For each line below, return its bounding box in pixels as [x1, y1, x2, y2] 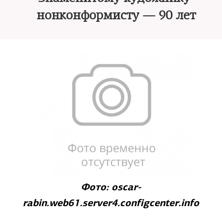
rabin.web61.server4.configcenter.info [23, 196, 199, 210]
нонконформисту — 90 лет [36, 8, 196, 23]
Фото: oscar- [81, 180, 141, 194]
